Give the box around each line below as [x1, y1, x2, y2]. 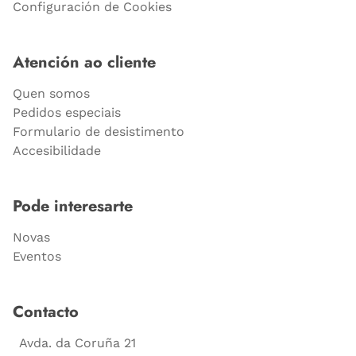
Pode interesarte [13, 194, 133, 218]
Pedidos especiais [13, 104, 121, 120]
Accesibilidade [13, 142, 101, 158]
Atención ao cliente [13, 50, 156, 74]
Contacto [13, 300, 79, 323]
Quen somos [13, 85, 90, 101]
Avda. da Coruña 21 [19, 335, 136, 350]
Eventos [13, 248, 61, 264]
